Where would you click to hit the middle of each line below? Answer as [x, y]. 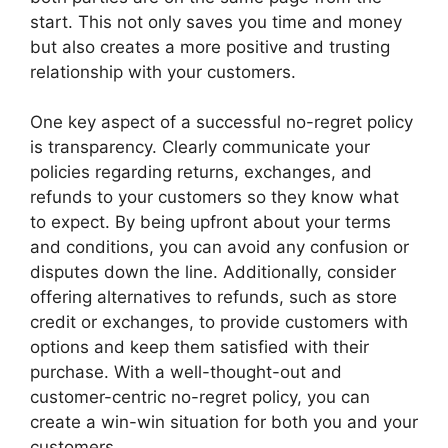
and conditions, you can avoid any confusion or [219, 247]
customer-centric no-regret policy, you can [200, 397]
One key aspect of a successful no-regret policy [221, 122]
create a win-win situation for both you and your [224, 422]
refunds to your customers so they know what [214, 197]
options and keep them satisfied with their [199, 347]
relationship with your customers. [163, 71]
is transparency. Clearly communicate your [200, 147]
